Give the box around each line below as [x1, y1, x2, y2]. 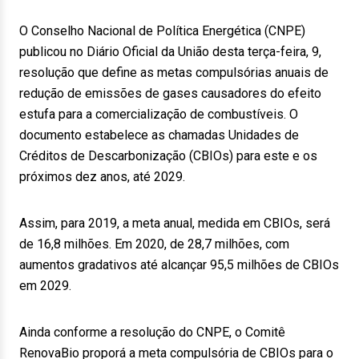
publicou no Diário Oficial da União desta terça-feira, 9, [19, 44, 321, 59]
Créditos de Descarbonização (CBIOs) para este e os [19, 148, 317, 163]
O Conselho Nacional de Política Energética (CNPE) [19, 23, 305, 38]
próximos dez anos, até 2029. [19, 169, 185, 184]
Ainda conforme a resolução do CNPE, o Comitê [19, 325, 285, 340]
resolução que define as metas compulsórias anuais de [19, 65, 329, 80]
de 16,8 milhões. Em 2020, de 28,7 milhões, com [19, 236, 289, 252]
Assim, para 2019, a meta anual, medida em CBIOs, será [19, 216, 330, 231]
